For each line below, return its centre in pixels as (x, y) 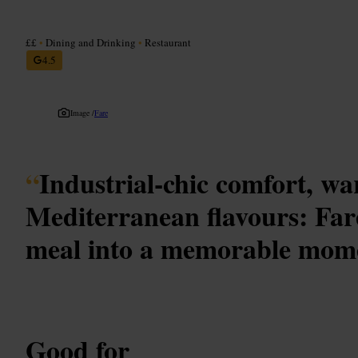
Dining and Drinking (91, 42)
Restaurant (167, 42)
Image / (82, 112)
